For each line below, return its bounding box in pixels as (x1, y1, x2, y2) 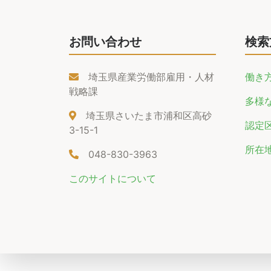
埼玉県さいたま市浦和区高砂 (86, 109, 212, 122)
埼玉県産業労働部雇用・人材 (88, 71, 214, 83)
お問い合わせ (69, 34, 142, 49)
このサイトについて (69, 172, 156, 184)
